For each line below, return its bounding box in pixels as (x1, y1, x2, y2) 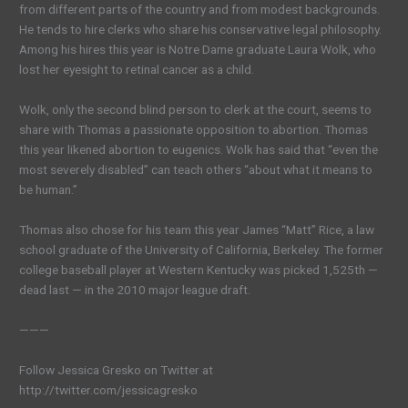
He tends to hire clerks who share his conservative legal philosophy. (19, 22, 382, 37)
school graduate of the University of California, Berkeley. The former (19, 241, 384, 257)
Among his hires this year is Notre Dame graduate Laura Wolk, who (19, 42, 377, 57)
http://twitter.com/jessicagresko (19, 382, 199, 397)
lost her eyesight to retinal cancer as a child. (19, 62, 255, 77)
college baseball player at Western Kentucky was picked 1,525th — (19, 261, 379, 277)
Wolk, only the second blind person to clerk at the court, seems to (19, 101, 372, 117)
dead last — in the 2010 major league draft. (19, 281, 251, 297)
